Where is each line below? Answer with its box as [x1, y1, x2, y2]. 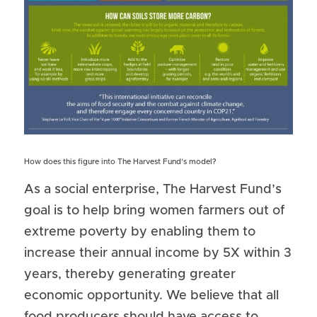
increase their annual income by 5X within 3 [24, 247, 292, 260]
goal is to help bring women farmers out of [24, 204, 284, 217]
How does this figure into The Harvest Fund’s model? [24, 158, 216, 166]
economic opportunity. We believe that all [24, 289, 279, 302]
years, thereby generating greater [24, 268, 236, 281]
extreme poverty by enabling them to [24, 226, 255, 238]
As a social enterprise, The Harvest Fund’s [24, 183, 282, 196]
